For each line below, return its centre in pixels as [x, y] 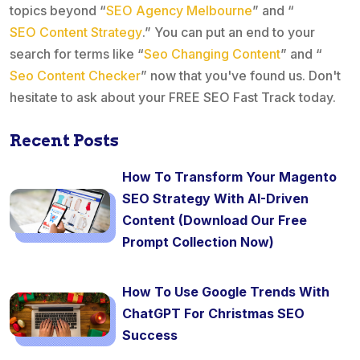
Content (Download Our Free [215, 221]
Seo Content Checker [75, 76]
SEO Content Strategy [76, 33]
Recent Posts [64, 141]
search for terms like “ [77, 54]
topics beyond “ [58, 11]
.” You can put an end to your [229, 33]
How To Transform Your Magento [229, 177]
